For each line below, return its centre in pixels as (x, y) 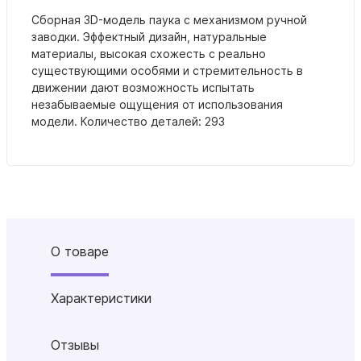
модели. (56, 121)
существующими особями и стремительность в (167, 70)
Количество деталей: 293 (153, 121)
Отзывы (75, 344)
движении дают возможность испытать (143, 87)
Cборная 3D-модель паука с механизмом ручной (169, 19)
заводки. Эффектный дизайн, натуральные (149, 36)
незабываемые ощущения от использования (157, 104)
